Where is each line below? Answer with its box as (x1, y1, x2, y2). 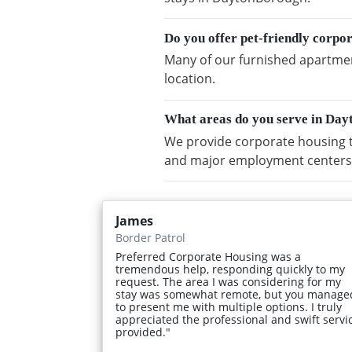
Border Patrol (115, 229, 185, 245)
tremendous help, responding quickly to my (115, 261, 345, 277)
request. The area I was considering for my (115, 273, 341, 289)
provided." (115, 324, 170, 339)
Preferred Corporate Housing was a (115, 248, 301, 264)
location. (164, 70, 215, 88)
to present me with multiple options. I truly (115, 299, 342, 314)
